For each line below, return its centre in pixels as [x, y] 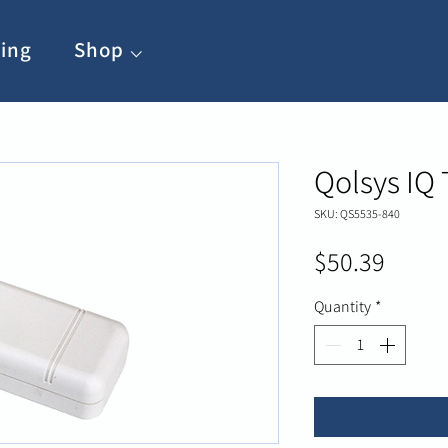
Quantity [342, 307]
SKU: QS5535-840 [357, 214]
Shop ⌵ [109, 49]
